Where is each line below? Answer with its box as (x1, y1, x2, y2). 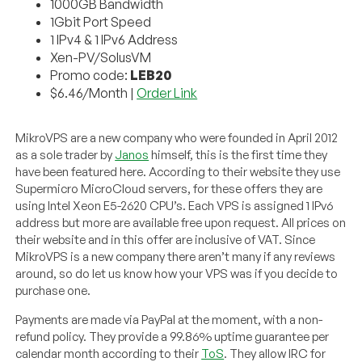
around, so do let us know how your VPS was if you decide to (15, 266, 339, 282)
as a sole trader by (15, 147, 116, 163)
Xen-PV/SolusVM (50, 49, 152, 66)
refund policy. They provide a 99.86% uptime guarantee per (15, 329, 330, 345)
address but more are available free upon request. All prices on (15, 215, 347, 231)
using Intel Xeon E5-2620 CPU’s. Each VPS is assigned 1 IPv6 (15, 198, 334, 214)
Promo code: (50, 67, 131, 84)
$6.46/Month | (50, 85, 137, 102)
